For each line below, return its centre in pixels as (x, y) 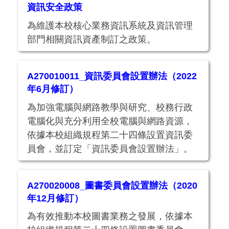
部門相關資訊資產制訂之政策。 (92, 40)
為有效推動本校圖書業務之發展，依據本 (110, 216)
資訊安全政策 (55, 7)
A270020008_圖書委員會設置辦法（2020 (112, 185)
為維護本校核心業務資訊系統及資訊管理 (110, 26)
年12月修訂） (55, 198)
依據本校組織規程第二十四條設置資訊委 (110, 135)
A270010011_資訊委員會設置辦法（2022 (112, 76)
